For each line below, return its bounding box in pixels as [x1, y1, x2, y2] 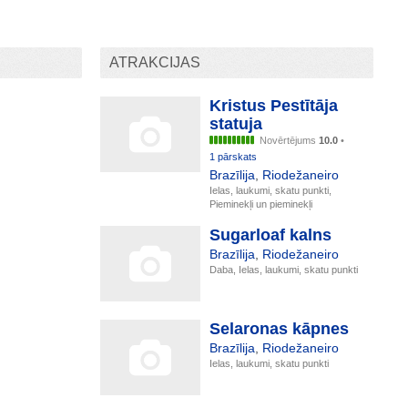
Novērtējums [259, 135, 319, 147]
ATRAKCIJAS [108, 55, 200, 71]
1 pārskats [209, 151, 257, 163]
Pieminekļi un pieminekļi [209, 199, 312, 210]
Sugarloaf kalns [209, 226, 331, 245]
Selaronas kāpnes [209, 320, 349, 339]
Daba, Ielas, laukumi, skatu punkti [209, 264, 358, 276]
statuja [209, 115, 262, 134]
